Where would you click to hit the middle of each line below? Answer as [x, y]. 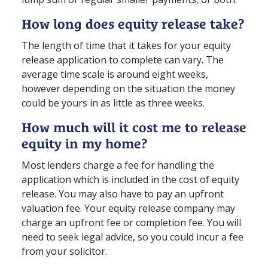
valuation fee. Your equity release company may [128, 208]
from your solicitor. [64, 251]
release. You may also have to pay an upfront [123, 194]
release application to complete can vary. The [123, 60]
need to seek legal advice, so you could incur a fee [133, 237]
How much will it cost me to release [134, 127]
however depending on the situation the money [128, 88]
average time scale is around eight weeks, [115, 74]
